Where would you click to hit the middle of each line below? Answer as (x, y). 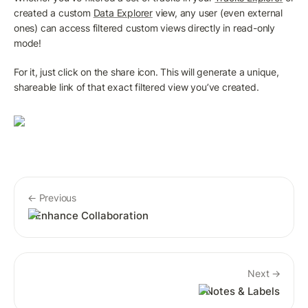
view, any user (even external (218, 12)
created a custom (54, 12)
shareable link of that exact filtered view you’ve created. (136, 87)
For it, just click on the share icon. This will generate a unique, (146, 71)
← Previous (52, 197)
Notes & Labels (243, 291)
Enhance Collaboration (92, 215)
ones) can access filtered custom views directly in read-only (144, 27)
